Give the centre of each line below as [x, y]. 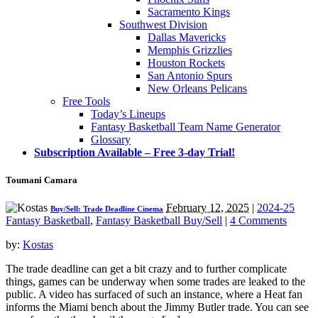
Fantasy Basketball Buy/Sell [159, 221]
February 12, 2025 [208, 208]
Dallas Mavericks [187, 37]
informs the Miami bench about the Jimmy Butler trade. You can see [157, 307]
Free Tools [86, 101]
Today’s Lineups [128, 114]
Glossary [111, 139]
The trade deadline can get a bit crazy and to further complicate [146, 269]
